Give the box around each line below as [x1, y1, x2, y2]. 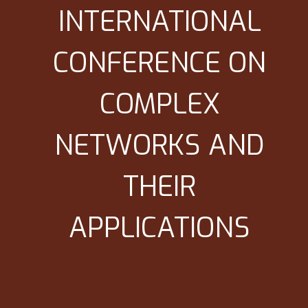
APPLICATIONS [69, 210, 251, 246]
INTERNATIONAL [58, 3, 261, 40]
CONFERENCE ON [53, 45, 267, 81]
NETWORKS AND [54, 127, 265, 164]
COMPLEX [99, 86, 220, 122]
